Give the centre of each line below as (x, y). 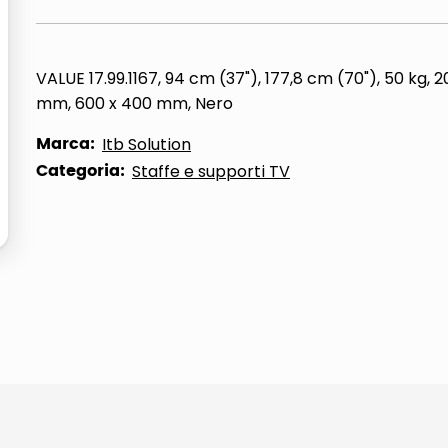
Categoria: (80, 171)
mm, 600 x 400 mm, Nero (134, 103)
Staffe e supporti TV (211, 171)
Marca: (65, 144)
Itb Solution (146, 144)
